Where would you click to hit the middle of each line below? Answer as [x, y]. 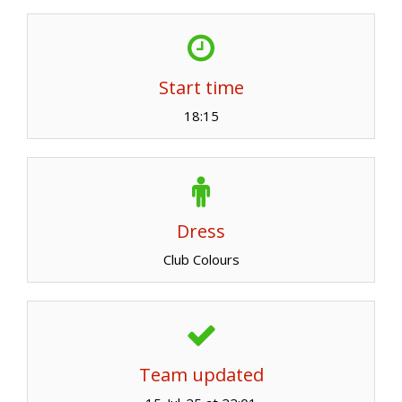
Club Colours [201, 259]
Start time [201, 87]
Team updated [201, 374]
